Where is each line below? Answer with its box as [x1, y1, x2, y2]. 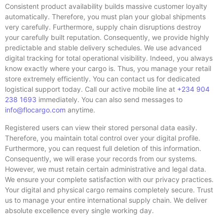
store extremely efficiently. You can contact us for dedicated [5, 74, 200, 83]
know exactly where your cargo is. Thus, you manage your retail [5, 64, 211, 73]
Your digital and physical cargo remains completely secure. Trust [5, 185, 213, 194]
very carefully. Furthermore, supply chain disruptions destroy [5, 23, 201, 32]
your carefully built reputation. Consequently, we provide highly [5, 33, 209, 42]
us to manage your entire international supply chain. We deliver [5, 195, 207, 204]
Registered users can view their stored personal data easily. [5, 123, 197, 132]
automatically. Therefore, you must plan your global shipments [5, 12, 206, 21]
